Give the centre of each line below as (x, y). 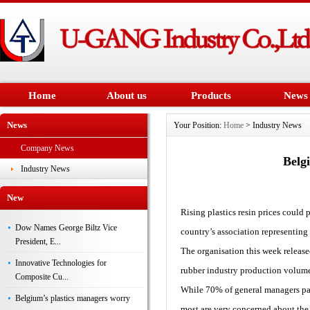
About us (127, 95)
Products (211, 95)
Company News (47, 148)
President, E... (38, 241)
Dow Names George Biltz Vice (66, 227)
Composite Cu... (42, 276)
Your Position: (199, 125)
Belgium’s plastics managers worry (72, 298)
